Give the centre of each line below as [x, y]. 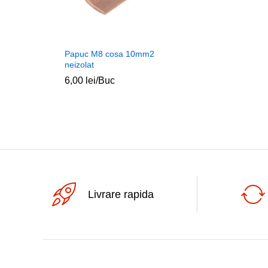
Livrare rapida [121, 194]
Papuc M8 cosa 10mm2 [109, 54]
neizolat [79, 65]
